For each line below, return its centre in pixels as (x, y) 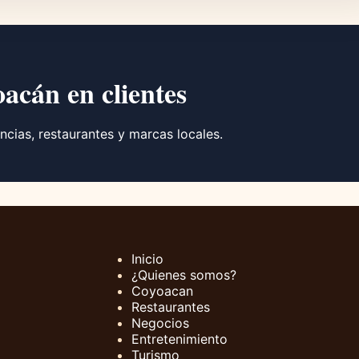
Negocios (160, 323)
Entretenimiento (179, 339)
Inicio (147, 259)
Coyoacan (162, 291)
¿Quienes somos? (184, 275)
